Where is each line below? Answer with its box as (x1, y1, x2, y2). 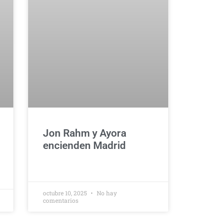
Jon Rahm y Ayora (42, 127, 126, 139)
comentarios (42, 196, 78, 204)
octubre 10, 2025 (42, 189, 88, 197)
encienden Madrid (42, 140, 126, 151)
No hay (95, 189, 117, 197)
